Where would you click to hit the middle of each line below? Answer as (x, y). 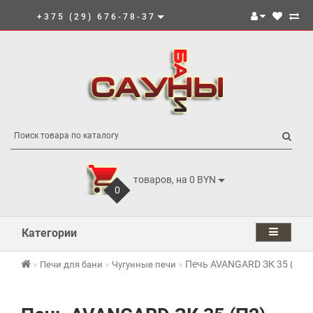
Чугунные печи (144, 264)
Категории (49, 233)
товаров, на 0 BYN (175, 179)
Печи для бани (71, 264)
